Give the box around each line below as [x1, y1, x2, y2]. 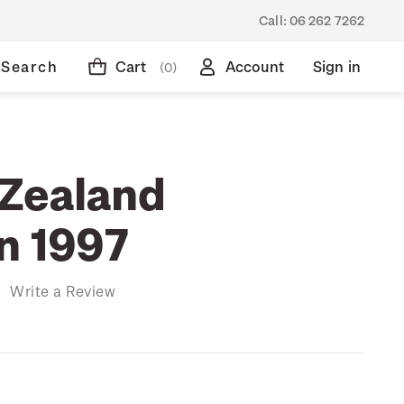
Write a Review [10, 281, 115, 299]
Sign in [312, 58, 361, 75]
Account [225, 58, 284, 75]
